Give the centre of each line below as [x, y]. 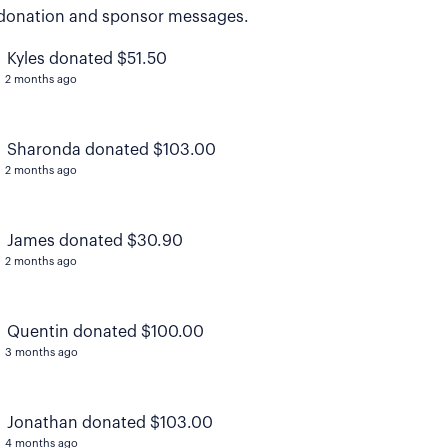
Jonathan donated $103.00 [109, 423]
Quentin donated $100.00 [105, 332]
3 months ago [41, 353]
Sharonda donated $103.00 [111, 150]
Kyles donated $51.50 [86, 59]
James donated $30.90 [94, 241]
